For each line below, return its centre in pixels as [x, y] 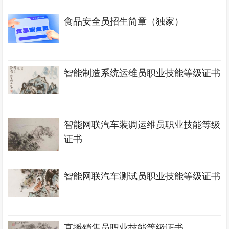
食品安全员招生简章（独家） [124, 21]
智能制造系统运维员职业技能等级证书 [142, 73]
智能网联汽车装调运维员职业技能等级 [142, 125]
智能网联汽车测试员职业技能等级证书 [142, 176]
